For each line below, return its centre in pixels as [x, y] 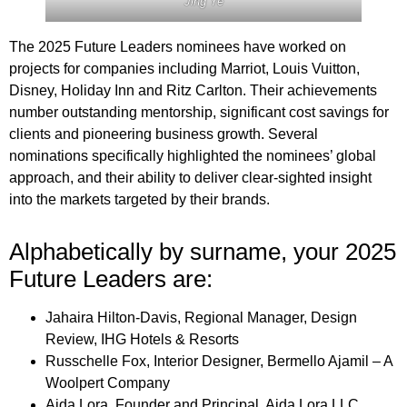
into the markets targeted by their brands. [143, 199]
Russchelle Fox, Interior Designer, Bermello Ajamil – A [219, 361]
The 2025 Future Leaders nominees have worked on [178, 46]
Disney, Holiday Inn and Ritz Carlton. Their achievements [193, 90]
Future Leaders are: [111, 278]
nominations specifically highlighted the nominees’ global [193, 155]
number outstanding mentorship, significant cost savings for [199, 112]
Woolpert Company [108, 382]
